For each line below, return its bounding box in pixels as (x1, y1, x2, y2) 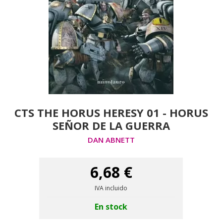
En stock (95, 201, 127, 212)
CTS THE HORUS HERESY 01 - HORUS (14, 105, 208, 120)
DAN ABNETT (87, 135, 135, 145)
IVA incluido (95, 184, 127, 192)
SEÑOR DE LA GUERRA (52, 118, 170, 133)
